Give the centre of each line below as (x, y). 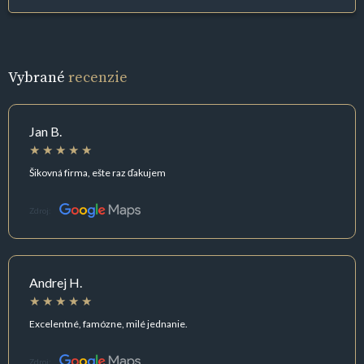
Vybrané (38, 77)
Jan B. (45, 132)
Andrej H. (56, 283)
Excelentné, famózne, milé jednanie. (108, 323)
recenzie (98, 77)
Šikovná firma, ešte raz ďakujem (97, 172)
